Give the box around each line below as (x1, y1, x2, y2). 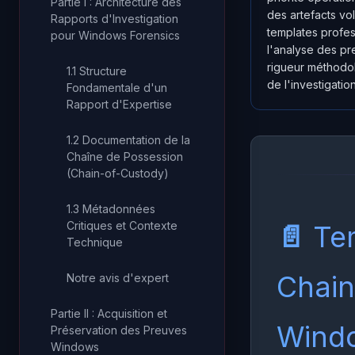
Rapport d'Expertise (67, 97, 172, 111)
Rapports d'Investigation (51, 12, 178, 25)
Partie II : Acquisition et (51, 307, 167, 320)
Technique (67, 235, 123, 249)
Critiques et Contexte (67, 219, 177, 232)
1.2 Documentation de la (67, 133, 190, 147)
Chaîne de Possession (67, 150, 183, 163)
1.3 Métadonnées (67, 202, 155, 216)
